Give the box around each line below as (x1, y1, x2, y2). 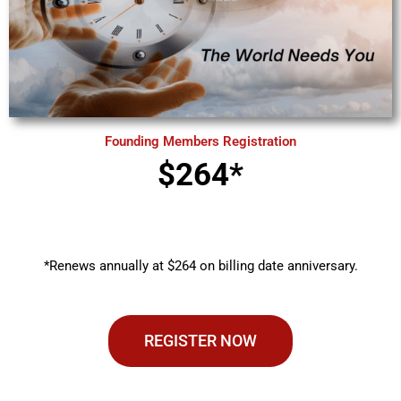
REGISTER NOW (144, 331, 257, 351)
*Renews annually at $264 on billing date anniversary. (43, 257, 358, 274)
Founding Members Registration (105, 132, 296, 149)
